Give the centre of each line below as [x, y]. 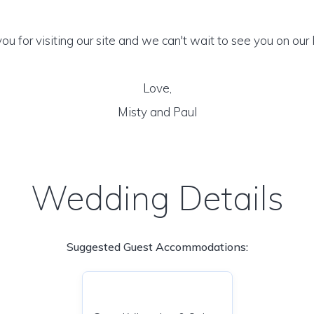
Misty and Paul [157, 112]
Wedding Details [157, 198]
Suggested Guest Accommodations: [157, 247]
